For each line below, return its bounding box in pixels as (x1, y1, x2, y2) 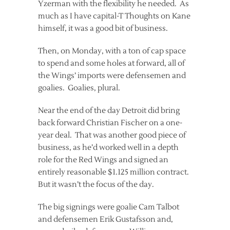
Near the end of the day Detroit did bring (38, 105, 180, 116)
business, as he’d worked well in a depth (38, 142, 179, 152)
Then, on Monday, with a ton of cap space (38, 46, 186, 56)
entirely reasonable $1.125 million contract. (38, 167, 190, 177)
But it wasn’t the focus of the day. (38, 179, 154, 189)
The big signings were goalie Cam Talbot (38, 202, 179, 212)
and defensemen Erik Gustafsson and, (38, 214, 173, 224)
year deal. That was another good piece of (38, 130, 186, 140)
